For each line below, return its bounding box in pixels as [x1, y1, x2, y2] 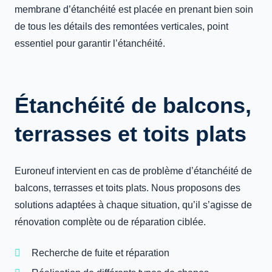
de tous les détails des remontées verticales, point [15, 21, 228, 32]
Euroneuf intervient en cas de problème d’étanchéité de [15, 166, 252, 176]
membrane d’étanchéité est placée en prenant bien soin [15, 4, 253, 15]
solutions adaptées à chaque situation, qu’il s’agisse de [15, 200, 252, 210]
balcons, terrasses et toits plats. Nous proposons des [15, 183, 240, 193]
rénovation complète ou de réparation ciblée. [15, 217, 206, 227]
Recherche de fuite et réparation [32, 248, 169, 258]
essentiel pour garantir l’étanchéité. [15, 38, 165, 49]
